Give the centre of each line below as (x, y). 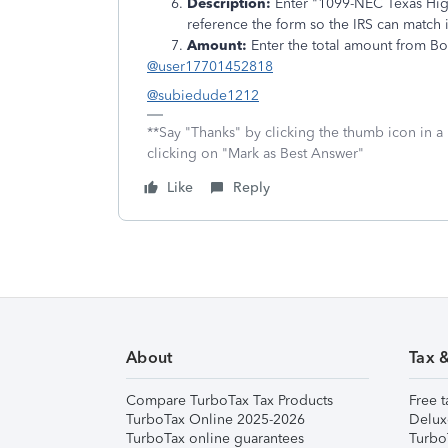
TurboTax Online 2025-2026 (215, 419)
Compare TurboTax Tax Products (229, 400)
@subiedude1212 (203, 95)
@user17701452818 (210, 66)
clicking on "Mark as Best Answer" (255, 153)
